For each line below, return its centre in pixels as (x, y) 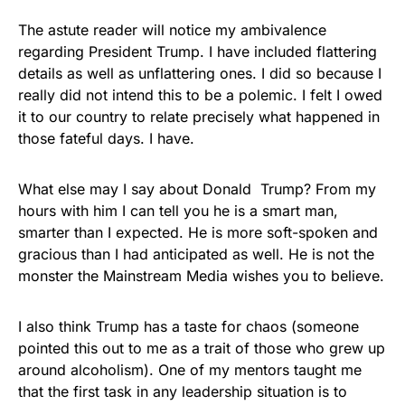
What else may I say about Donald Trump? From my (197, 189)
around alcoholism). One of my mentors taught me (190, 370)
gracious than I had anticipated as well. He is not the (196, 254)
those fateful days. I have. (106, 138)
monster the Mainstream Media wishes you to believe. (201, 276)
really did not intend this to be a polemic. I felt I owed (200, 95)
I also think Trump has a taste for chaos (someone (188, 326)
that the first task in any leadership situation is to (183, 391)
